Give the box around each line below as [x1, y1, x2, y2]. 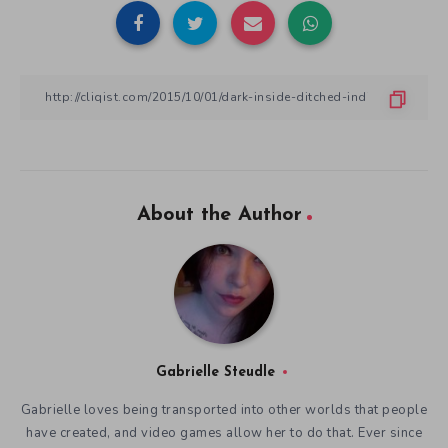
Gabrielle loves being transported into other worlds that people [20, 400, 428, 419]
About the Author [136, 204, 302, 225]
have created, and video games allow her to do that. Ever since [26, 423, 422, 442]
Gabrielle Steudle [155, 364, 275, 380]
